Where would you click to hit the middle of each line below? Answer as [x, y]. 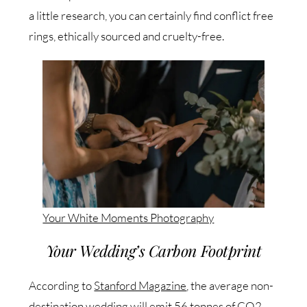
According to [62, 285]
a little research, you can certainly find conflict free [151, 15]
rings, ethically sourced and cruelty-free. [127, 36]
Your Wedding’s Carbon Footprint [153, 250]
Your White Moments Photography [128, 218]
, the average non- [230, 285]
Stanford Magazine [140, 285]
